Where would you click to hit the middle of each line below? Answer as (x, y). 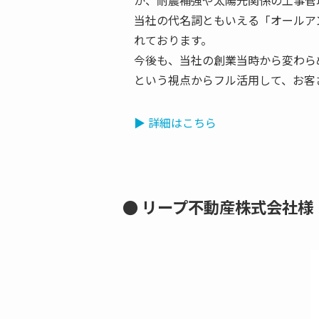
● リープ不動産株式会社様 (218, 207)
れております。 (173, 40)
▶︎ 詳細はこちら (175, 122)
